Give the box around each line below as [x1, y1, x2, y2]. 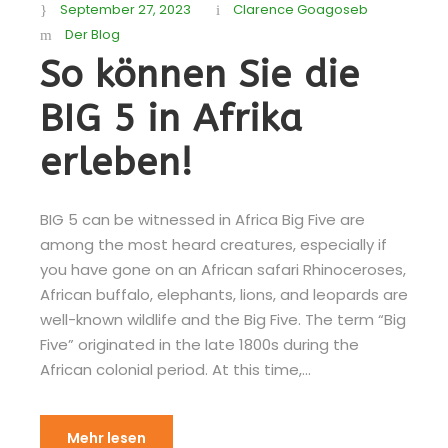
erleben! [40, 141, 193, 185]
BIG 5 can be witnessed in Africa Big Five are [40, 209, 365, 230]
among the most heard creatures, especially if [40, 234, 387, 255]
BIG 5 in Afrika [40, 97, 303, 141]
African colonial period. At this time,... [40, 359, 311, 380]
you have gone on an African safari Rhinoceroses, [40, 259, 406, 280]
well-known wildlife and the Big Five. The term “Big [40, 309, 406, 330]
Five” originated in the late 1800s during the [40, 334, 359, 355]
